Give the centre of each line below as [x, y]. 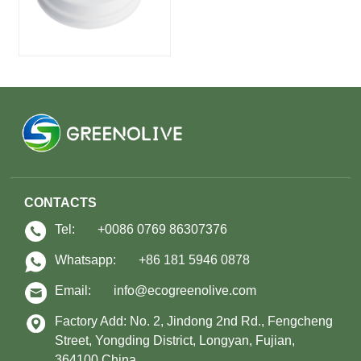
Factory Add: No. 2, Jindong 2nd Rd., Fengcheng [194, 322]
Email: [75, 291]
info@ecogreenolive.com [185, 291]
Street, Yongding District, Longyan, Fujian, [175, 341]
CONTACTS [61, 203]
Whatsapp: [87, 260]
